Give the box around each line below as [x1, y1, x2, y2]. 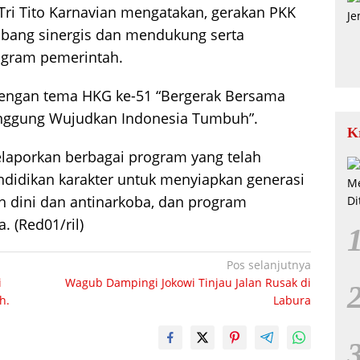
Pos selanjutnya [227, 257, 312, 272]
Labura [273, 292, 312, 308]
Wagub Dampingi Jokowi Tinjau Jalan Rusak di [65, 275, 312, 290]
